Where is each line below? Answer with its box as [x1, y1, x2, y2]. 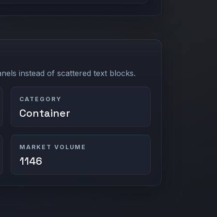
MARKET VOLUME [19, 143, 87, 151]
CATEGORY [19, 95, 62, 103]
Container [19, 106, 71, 120]
